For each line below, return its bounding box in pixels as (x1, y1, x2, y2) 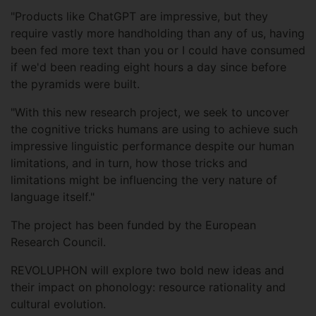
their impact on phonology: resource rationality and (11, 280, 286, 295)
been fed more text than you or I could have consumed (11, 43, 305, 58)
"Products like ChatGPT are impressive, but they (11, 9, 268, 24)
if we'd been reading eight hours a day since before (11, 60, 286, 75)
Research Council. (11, 235, 109, 250)
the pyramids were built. (11, 77, 147, 92)
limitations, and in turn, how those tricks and (11, 156, 248, 171)
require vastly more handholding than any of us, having (11, 26, 305, 41)
